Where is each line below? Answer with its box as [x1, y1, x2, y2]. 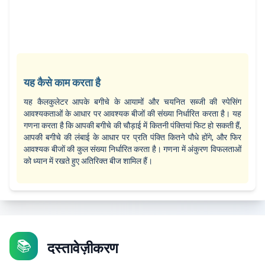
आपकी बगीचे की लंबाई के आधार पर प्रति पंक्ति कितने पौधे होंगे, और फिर [24, 132, 241, 143]
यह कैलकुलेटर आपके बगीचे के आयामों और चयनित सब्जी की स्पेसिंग [24, 97, 241, 107]
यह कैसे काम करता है [24, 76, 101, 89]
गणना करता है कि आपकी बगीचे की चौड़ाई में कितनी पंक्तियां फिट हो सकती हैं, [24, 121, 241, 131]
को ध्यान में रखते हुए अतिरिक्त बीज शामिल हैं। [24, 156, 153, 166]
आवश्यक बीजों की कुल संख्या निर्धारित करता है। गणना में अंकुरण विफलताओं [24, 144, 241, 154]
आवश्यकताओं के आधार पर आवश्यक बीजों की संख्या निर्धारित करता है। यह [24, 109, 241, 119]
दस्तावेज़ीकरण [47, 240, 118, 257]
